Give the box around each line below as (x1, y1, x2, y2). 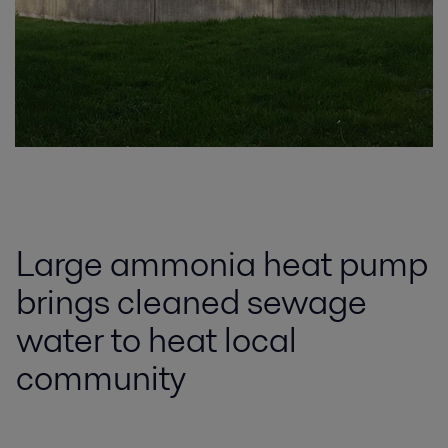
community (16, 353, 186, 402)
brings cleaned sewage (16, 277, 367, 326)
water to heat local (16, 315, 297, 364)
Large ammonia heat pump (16, 239, 428, 288)
